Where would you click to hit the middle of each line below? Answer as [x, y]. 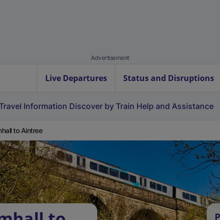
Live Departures [76, 78]
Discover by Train [102, 106]
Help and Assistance [175, 106]
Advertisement [110, 58]
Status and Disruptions [169, 78]
